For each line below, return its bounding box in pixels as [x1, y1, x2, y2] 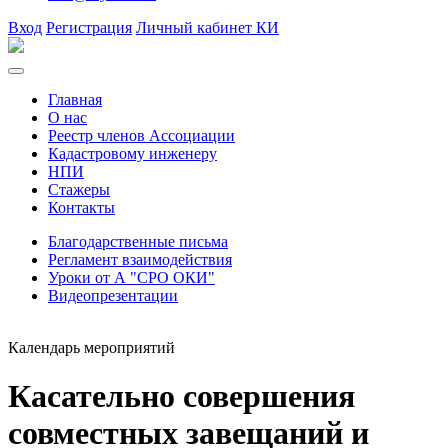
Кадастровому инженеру [48, 145, 217, 162]
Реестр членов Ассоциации [48, 127, 235, 144]
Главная [48, 91, 102, 108]
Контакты [48, 199, 115, 216]
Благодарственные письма [48, 233, 228, 250]
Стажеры [48, 181, 110, 198]
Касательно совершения [8, 378, 355, 415]
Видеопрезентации [48, 287, 178, 304]
